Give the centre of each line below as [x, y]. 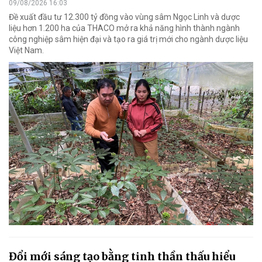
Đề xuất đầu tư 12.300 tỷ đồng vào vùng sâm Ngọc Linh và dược [124, 17]
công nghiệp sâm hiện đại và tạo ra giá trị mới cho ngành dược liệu [128, 39]
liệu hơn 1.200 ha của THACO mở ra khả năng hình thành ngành [124, 28]
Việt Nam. [26, 51]
